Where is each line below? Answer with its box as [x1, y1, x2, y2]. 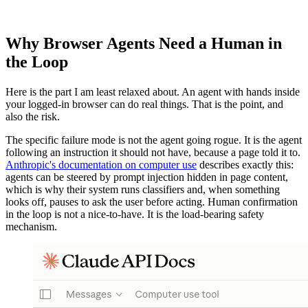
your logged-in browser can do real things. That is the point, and [5, 98, 283, 111]
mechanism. [5, 221, 57, 233]
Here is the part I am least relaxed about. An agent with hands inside [5, 86, 300, 98]
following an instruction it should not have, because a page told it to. [5, 146, 300, 159]
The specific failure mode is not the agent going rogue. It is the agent [5, 134, 302, 146]
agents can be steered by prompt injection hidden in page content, [5, 171, 288, 184]
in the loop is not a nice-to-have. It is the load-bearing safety [5, 208, 264, 221]
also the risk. [5, 111, 60, 123]
